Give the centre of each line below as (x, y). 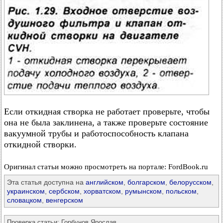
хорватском (102, 191)
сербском (64, 191)
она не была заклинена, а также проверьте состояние (106, 122)
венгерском (64, 200)
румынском (143, 191)
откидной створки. (40, 144)
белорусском (190, 182)
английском (105, 182)
